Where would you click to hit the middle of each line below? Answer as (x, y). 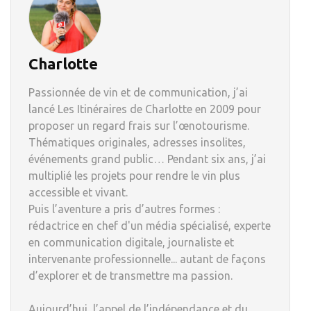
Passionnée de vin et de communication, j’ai (138, 92)
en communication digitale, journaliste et (131, 242)
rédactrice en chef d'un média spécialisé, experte (150, 226)
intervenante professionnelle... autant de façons (147, 259)
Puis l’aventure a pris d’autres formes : (124, 209)
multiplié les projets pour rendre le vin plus (134, 176)
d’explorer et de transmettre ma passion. (131, 276)
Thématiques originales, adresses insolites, (137, 142)
